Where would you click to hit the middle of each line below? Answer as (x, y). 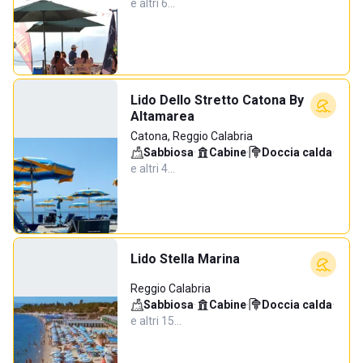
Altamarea (162, 116)
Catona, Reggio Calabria (192, 136)
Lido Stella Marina (185, 259)
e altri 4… (153, 169)
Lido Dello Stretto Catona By (217, 100)
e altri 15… (156, 321)
